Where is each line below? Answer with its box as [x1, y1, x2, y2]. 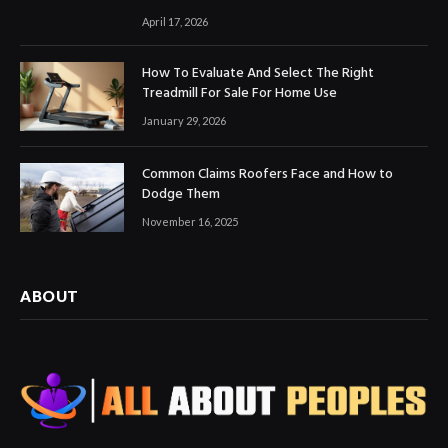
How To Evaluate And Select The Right [142, 61, 374, 85]
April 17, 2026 [142, 14, 208, 28]
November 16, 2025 [142, 215, 238, 229]
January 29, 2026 [142, 113, 226, 127]
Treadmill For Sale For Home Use [142, 81, 337, 105]
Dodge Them [142, 183, 220, 207]
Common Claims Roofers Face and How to [142, 163, 393, 187]
